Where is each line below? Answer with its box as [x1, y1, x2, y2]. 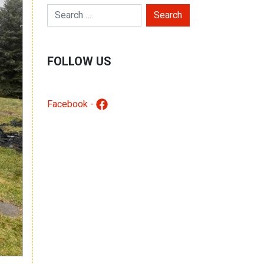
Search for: [47, 3, 91, 18]
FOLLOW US [47, 52, 111, 70]
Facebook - [47, 97, 96, 111]
